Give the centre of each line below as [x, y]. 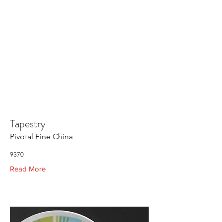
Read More [28, 169]
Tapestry [28, 124]
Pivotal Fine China [41, 137]
